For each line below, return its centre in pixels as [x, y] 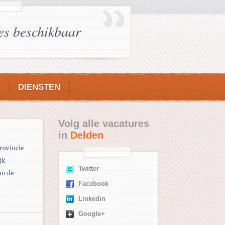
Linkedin [92, 199]
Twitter [89, 169]
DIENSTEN [39, 87]
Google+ [92, 214]
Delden [87, 135]
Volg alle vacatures [104, 124]
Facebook [93, 184]
